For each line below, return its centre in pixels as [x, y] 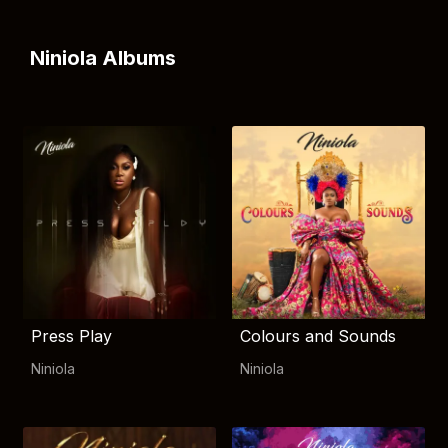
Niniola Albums [103, 58]
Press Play [71, 336]
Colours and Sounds [318, 336]
